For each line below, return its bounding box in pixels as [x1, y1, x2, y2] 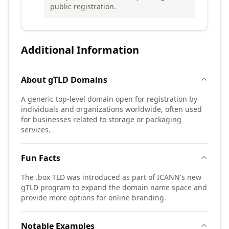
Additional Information [21, 43, 139, 57]
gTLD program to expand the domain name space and [21, 182, 207, 192]
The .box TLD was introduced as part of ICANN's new [21, 172, 201, 182]
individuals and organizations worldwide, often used [21, 104, 202, 114]
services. [21, 125, 51, 134]
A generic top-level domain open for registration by [21, 94, 197, 104]
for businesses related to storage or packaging [21, 114, 181, 124]
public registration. [50, 2, 116, 11]
